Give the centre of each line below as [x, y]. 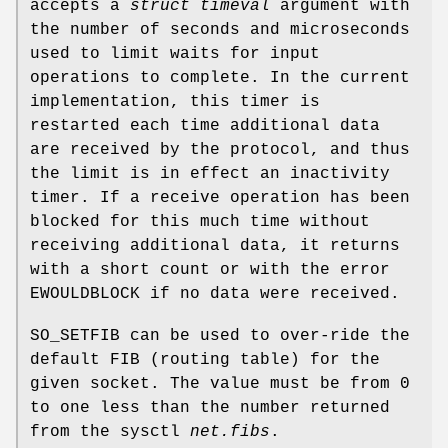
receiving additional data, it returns [215, 246]
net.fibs [230, 432]
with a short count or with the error [210, 270]
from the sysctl [110, 432]
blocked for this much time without [200, 222]
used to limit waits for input [175, 54]
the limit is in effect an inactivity [210, 174]
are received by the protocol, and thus [220, 150]
